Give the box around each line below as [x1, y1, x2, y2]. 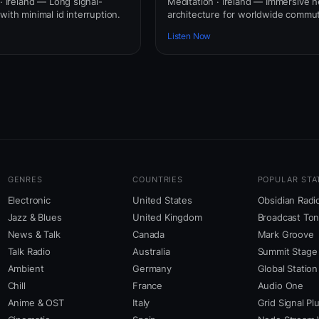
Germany [132, 263, 172, 275]
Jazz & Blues [7, 211, 62, 224]
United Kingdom [132, 211, 202, 224]
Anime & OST [7, 297, 64, 309]
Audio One [257, 280, 303, 292]
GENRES [7, 174, 43, 185]
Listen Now [167, 31, 211, 42]
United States [132, 194, 192, 206]
